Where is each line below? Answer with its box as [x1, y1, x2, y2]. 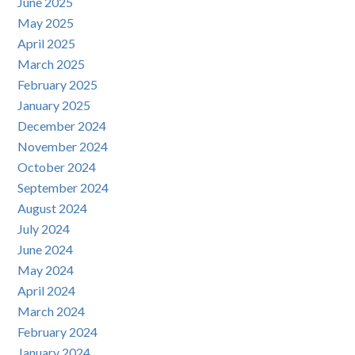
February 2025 [17, 77, 98, 93]
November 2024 [17, 139, 109, 155]
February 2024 [17, 324, 98, 340]
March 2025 [17, 56, 86, 72]
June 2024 [17, 242, 74, 258]
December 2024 [17, 118, 107, 134]
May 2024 [17, 262, 74, 278]
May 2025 [17, 15, 74, 31]
